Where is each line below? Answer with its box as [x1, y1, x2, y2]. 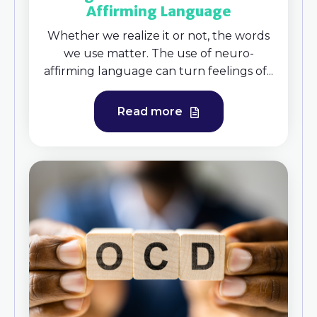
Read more [117, 105, 185, 119]
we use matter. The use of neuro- [63, 47, 254, 61]
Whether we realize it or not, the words [47, 29, 270, 43]
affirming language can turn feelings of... [44, 64, 273, 79]
